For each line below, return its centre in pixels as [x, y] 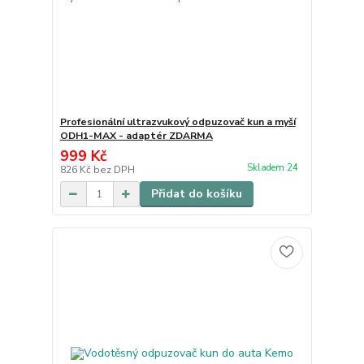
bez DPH [114, 170]
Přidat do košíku [196, 194]
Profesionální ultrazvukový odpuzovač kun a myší [178, 122]
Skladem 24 [273, 168]
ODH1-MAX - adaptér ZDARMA [136, 136]
